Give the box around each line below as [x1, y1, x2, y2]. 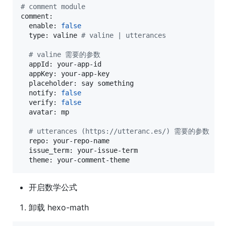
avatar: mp [21, 107, 69, 116]
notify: [21, 88, 61, 97]
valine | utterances [85, 31, 166, 39]
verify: [21, 98, 61, 106]
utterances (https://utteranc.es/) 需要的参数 [33, 127, 209, 135]
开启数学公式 [29, 182, 77, 192]
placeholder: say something [21, 79, 134, 87]
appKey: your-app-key [21, 69, 109, 78]
